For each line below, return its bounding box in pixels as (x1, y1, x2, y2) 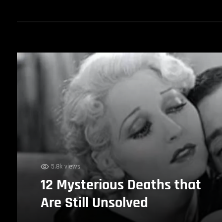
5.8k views (51, 162, 80, 171)
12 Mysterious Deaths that (40, 175, 201, 194)
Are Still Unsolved (40, 193, 148, 212)
